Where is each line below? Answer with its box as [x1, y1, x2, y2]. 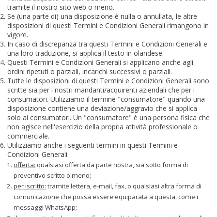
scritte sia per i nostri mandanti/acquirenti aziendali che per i [7, 85, 195, 95]
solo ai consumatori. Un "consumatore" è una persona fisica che [7, 113, 210, 123]
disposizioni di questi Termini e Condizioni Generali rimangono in [7, 21, 209, 31]
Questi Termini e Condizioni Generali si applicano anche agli [7, 58, 193, 67]
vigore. [7, 30, 28, 40]
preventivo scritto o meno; [14, 171, 92, 180]
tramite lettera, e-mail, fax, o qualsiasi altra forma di [46, 182, 202, 191]
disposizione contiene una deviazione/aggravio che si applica [7, 104, 197, 113]
